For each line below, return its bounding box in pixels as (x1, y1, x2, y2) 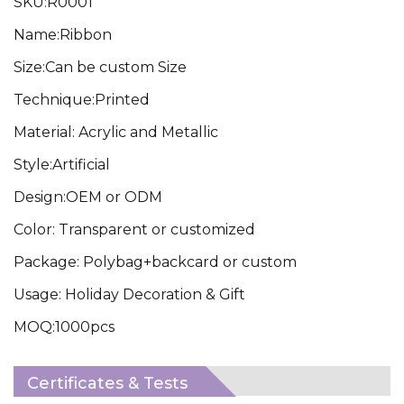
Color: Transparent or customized (14, 220, 255, 238)
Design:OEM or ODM (14, 188, 162, 206)
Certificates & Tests (27, 372, 188, 393)
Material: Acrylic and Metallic (14, 123, 218, 141)
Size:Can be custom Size (14, 58, 187, 76)
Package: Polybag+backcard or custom (14, 252, 297, 271)
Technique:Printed (14, 90, 150, 108)
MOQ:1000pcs (14, 317, 115, 335)
